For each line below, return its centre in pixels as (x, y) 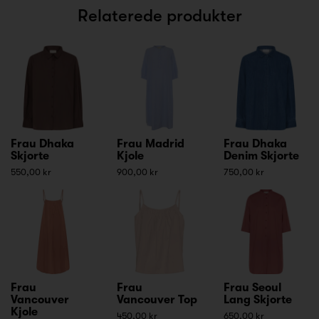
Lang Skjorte (257, 300)
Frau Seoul (252, 288)
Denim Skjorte (261, 156)
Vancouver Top (157, 300)
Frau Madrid (151, 143)
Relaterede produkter (159, 15)
